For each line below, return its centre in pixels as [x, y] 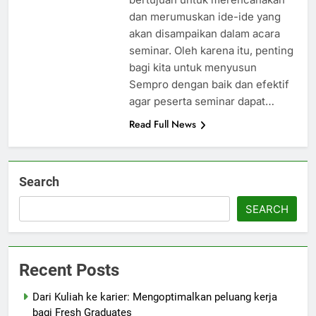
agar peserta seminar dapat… [201, 102]
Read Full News [162, 124]
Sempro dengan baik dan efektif [209, 85]
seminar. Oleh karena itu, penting [211, 51]
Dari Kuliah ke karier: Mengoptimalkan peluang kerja [155, 297]
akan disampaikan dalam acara [204, 34]
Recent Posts [69, 271]
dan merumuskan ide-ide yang [205, 17]
